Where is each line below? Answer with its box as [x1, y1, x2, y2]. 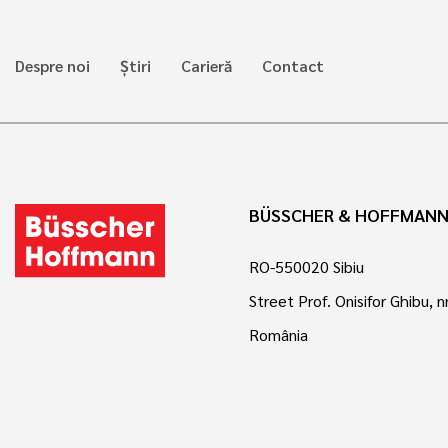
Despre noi [15, 54, 90, 76]
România [249, 323, 308, 345]
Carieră [181, 54, 232, 76]
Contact [262, 54, 324, 76]
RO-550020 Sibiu [249, 255, 364, 277]
